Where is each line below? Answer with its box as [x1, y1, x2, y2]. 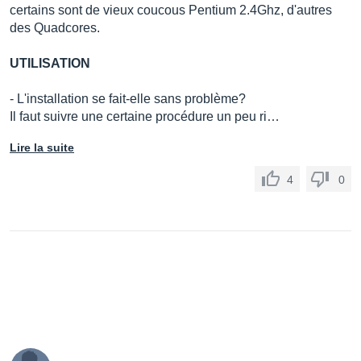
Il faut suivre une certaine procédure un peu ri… [10, 110, 280, 123]
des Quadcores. [10, 21, 100, 35]
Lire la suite [10, 141, 74, 154]
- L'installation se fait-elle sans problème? [10, 92, 246, 106]
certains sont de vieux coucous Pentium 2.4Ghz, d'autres [10, 3, 332, 17]
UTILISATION [10, 56, 90, 70]
